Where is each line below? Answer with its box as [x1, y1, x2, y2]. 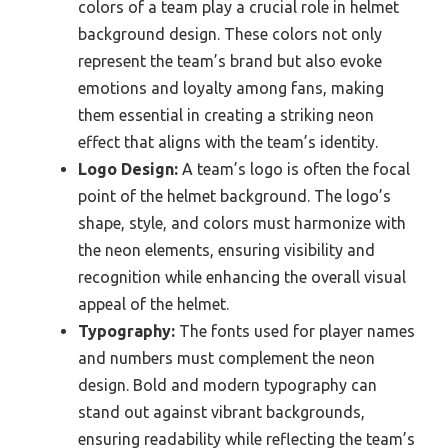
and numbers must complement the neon [78, 348, 375, 367]
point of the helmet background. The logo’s [78, 186, 391, 205]
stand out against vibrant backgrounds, [78, 402, 365, 421]
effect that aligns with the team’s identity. [78, 132, 378, 151]
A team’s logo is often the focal [178, 159, 410, 178]
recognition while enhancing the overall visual [78, 267, 406, 286]
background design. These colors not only [78, 24, 382, 43]
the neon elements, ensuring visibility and [78, 240, 375, 259]
